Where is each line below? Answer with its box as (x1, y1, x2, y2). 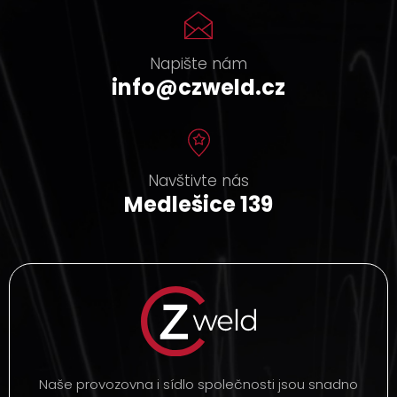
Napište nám (150, 53, 247, 75)
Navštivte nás (148, 170, 249, 192)
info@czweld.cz (112, 73, 285, 103)
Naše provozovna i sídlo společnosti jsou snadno (39, 374, 358, 393)
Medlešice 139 (124, 190, 273, 220)
